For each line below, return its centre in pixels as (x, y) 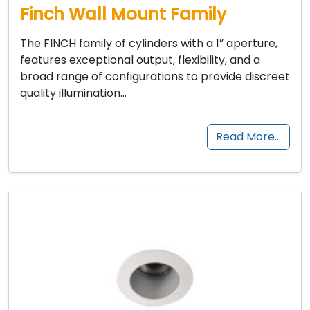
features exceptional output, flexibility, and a (140, 60)
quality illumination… (73, 93)
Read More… (248, 137)
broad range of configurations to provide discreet (155, 77)
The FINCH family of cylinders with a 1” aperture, (149, 44)
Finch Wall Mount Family (123, 15)
